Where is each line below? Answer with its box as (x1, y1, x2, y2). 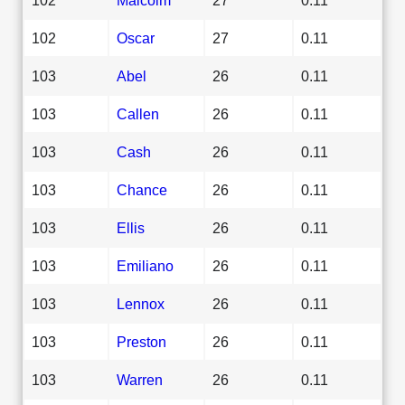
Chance (117, 181, 167, 198)
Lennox (117, 295, 165, 312)
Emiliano (117, 257, 174, 274)
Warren (117, 371, 163, 388)
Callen (117, 105, 159, 122)
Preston (117, 333, 166, 350)
